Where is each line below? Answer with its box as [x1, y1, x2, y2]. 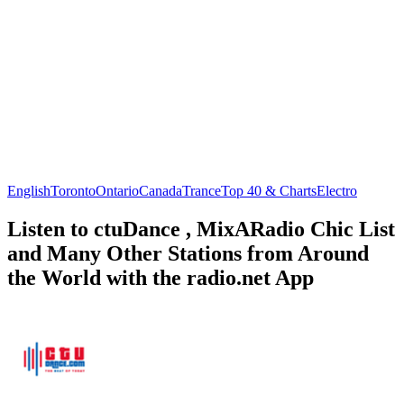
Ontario [96, 182, 139, 198]
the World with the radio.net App [7, 265, 314, 289]
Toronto [50, 182, 96, 198]
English [7, 182, 50, 198]
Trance [182, 182, 221, 198]
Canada [139, 182, 182, 198]
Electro [317, 182, 357, 198]
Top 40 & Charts [221, 182, 317, 198]
